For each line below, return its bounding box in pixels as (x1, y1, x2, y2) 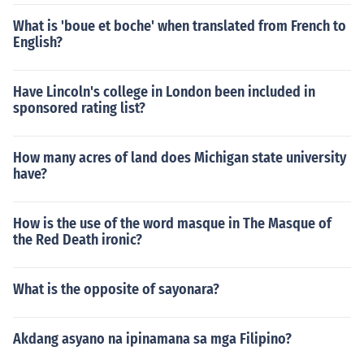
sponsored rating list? (13, 99, 145, 117)
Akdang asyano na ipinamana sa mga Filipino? (13, 330, 292, 348)
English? (13, 33, 63, 51)
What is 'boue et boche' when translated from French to (13, 17, 346, 35)
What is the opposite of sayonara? (13, 280, 219, 298)
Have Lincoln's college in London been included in (13, 83, 315, 101)
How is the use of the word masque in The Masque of (13, 214, 331, 232)
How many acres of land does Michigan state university (13, 149, 346, 167)
